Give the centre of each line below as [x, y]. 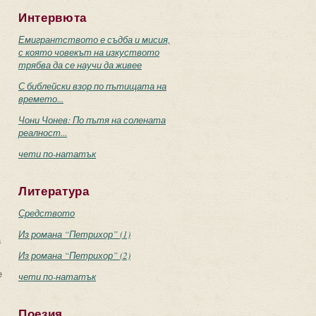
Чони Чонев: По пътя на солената [92, 120]
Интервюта [53, 18]
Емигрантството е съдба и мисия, [94, 39]
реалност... [43, 133]
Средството [47, 213]
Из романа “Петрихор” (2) [74, 255]
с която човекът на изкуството [89, 52]
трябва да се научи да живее [80, 65]
